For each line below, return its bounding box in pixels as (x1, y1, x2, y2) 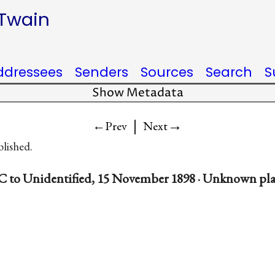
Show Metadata (91, 85, 184, 101)
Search (206, 63, 252, 81)
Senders (75, 63, 128, 81)
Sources (141, 63, 193, 81)
